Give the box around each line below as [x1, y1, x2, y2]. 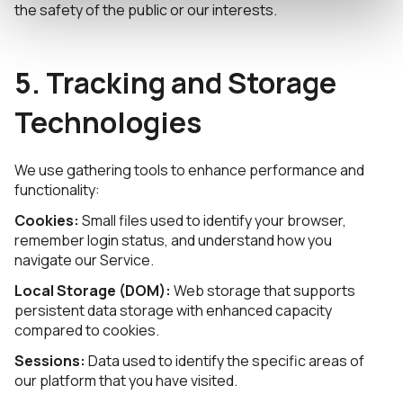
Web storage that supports [171, 281, 355, 300]
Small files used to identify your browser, [79, 210, 346, 230]
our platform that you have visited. [14, 371, 237, 390]
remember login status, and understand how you [14, 230, 332, 250]
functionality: [14, 180, 100, 200]
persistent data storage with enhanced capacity [14, 300, 332, 320]
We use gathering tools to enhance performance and [14, 160, 364, 180]
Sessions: [14, 351, 85, 371]
